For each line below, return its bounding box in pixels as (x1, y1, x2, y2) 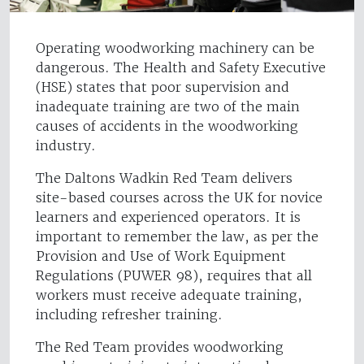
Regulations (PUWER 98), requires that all (36, 267, 312, 284)
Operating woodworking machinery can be (36, 40, 314, 57)
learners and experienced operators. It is (36, 209, 301, 226)
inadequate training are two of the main (36, 98, 300, 115)
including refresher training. (36, 306, 223, 323)
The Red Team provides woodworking (36, 339, 284, 356)
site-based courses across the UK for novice (36, 189, 323, 206)
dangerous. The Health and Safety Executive (36, 59, 326, 76)
